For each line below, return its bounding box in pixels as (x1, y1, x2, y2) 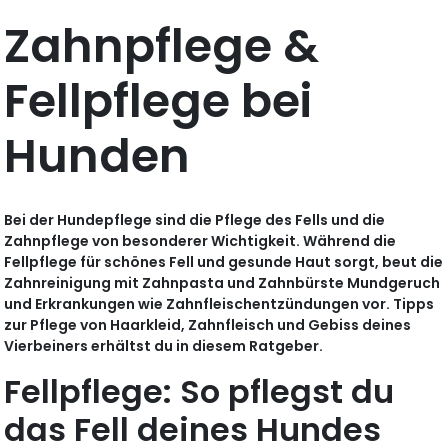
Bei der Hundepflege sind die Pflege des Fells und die (4, 210, 386, 231)
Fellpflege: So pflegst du (4, 369, 395, 415)
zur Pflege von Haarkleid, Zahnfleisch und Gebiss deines (4, 315, 412, 336)
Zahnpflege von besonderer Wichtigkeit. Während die (4, 231, 397, 252)
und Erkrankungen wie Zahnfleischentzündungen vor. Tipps (4, 294, 435, 315)
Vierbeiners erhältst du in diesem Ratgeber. (4, 336, 324, 357)
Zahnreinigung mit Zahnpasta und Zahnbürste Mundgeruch (4, 273, 441, 294)
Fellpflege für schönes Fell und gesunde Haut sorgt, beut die (4, 252, 444, 273)
